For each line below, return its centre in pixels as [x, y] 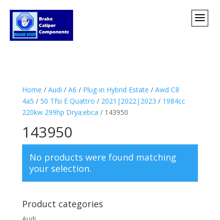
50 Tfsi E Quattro [67, 101]
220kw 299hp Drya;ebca [60, 112]
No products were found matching [103, 157]
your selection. [60, 168]
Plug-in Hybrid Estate [116, 89]
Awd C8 [167, 89]
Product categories [62, 204]
